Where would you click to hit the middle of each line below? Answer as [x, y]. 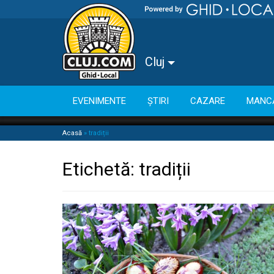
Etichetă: [101, 169]
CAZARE [208, 101]
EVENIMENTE [99, 101]
